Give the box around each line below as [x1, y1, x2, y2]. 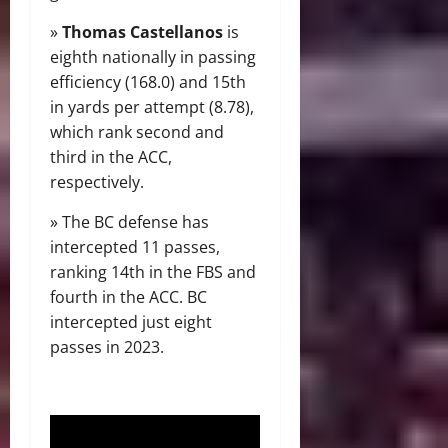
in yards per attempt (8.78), [50, 96, 254, 119]
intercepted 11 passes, [50, 236, 220, 259]
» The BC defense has [50, 211, 209, 234]
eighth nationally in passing [50, 46, 256, 69]
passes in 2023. [50, 336, 164, 359]
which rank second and [50, 121, 224, 144]
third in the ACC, [50, 146, 172, 169]
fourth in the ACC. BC [50, 286, 207, 309]
